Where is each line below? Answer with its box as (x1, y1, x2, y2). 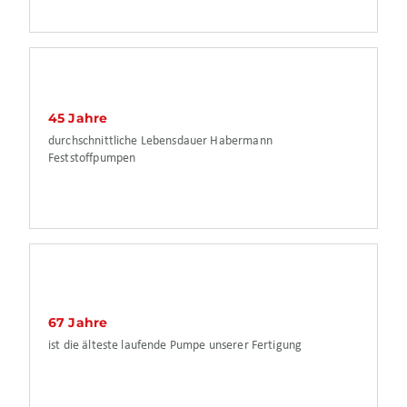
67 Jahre (48, 314, 108, 332)
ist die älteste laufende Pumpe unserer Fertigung (48, 339, 303, 353)
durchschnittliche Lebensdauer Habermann (48, 134, 273, 148)
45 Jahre (48, 109, 108, 126)
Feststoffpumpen (48, 151, 136, 165)
